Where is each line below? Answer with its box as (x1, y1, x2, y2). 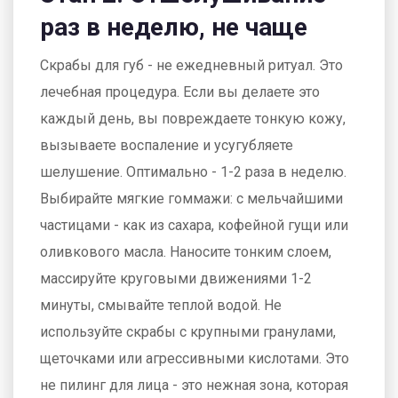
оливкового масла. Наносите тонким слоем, (40, 243, 331, 260)
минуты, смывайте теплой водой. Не (40, 297, 282, 314)
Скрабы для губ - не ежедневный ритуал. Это (40, 57, 343, 74)
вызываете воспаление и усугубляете (40, 137, 293, 154)
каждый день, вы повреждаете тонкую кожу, (40, 110, 346, 127)
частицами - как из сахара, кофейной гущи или (40, 217, 348, 234)
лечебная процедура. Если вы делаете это (40, 84, 320, 100)
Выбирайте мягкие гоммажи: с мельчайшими (40, 190, 343, 207)
